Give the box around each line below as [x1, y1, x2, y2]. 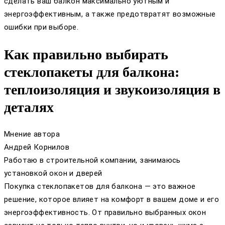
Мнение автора [4, 129, 60, 139]
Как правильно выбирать [4, 46, 168, 62]
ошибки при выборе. [4, 23, 79, 32]
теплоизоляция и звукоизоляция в [4, 81, 220, 97]
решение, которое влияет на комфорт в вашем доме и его [4, 194, 219, 204]
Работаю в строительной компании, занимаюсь [4, 155, 181, 165]
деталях [4, 99, 54, 115]
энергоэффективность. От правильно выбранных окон [4, 207, 206, 217]
